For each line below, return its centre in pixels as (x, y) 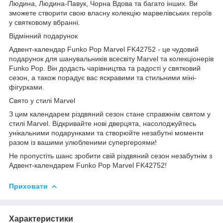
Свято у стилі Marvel (42, 100)
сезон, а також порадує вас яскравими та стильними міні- (103, 77)
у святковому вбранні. (45, 22)
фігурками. (27, 87)
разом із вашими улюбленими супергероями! (83, 142)
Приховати (28, 186)
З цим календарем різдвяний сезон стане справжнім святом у (110, 114)
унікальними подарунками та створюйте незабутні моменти (106, 133)
